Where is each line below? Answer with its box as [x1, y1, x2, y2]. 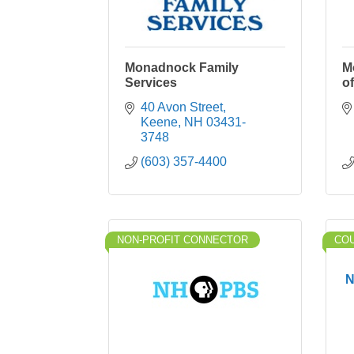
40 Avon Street [141, 100, 223, 114]
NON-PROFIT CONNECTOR [117, 234, 248, 246]
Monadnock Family [125, 61, 239, 74]
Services [125, 76, 177, 89]
